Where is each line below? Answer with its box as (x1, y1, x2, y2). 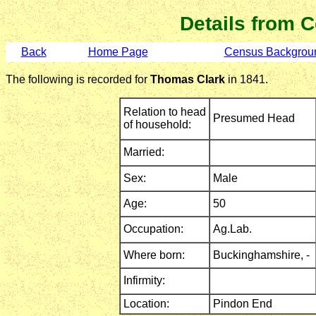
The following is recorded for (6, 73, 150, 85)
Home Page (87, 46, 148, 58)
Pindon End (213, 298, 278, 310)
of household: (123, 119, 191, 130)
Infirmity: (123, 274, 165, 286)
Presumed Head (213, 112, 298, 124)
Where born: (123, 249, 185, 261)
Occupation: (123, 223, 183, 235)
